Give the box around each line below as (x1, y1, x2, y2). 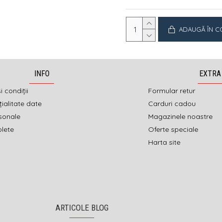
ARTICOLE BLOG (55, 203, 109, 213)
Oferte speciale (148, 125, 198, 134)
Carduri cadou (148, 99, 196, 109)
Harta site (148, 138, 180, 147)
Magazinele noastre (148, 112, 213, 121)
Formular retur (148, 86, 195, 96)
